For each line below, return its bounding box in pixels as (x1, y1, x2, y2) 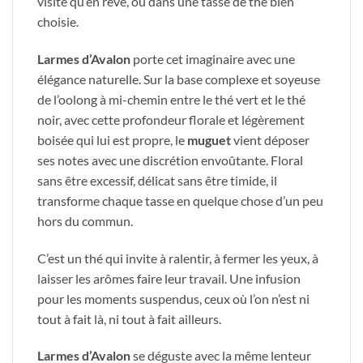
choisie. (37, 14, 79, 30)
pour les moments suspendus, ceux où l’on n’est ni (37, 290, 310, 306)
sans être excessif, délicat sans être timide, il (37, 172, 277, 188)
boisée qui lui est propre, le (37, 131, 187, 147)
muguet (187, 131, 233, 147)
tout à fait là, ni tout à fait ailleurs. (37, 310, 221, 327)
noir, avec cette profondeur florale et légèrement (37, 111, 305, 127)
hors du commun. (37, 212, 133, 228)
